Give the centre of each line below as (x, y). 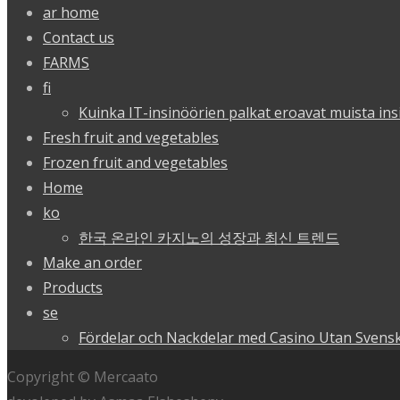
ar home (71, 12)
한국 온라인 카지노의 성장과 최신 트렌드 (209, 237)
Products (73, 287)
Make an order (92, 262)
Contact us (79, 37)
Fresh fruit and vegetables (131, 137)
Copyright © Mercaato (83, 376)
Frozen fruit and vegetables (135, 162)
